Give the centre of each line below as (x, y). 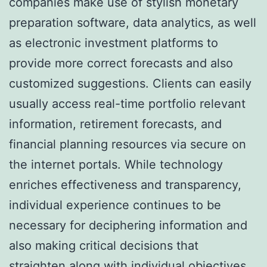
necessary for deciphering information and (128, 225)
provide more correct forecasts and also (121, 63)
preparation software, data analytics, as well (133, 22)
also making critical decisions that (104, 245)
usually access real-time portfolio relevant (127, 103)
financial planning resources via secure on (128, 144)
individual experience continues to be (115, 205)
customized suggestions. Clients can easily (130, 83)
